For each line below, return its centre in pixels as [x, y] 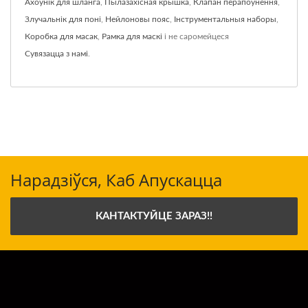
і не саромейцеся [196, 36]
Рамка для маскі [132, 36]
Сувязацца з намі [56, 53]
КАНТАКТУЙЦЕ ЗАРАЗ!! [154, 216]
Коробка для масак [61, 36]
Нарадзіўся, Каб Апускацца [116, 179]
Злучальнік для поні [63, 19]
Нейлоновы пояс [137, 19]
